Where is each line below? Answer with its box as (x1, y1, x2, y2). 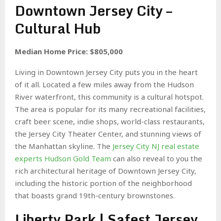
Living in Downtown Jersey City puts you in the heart (15, 67, 198, 77)
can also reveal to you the (111, 153, 202, 163)
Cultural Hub (15, 16, 101, 39)
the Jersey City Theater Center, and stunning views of (15, 128, 201, 139)
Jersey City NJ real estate (112, 141, 199, 151)
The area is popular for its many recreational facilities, (15, 104, 206, 114)
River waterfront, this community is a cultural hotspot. (15, 91, 204, 102)
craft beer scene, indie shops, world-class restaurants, (15, 116, 205, 126)
